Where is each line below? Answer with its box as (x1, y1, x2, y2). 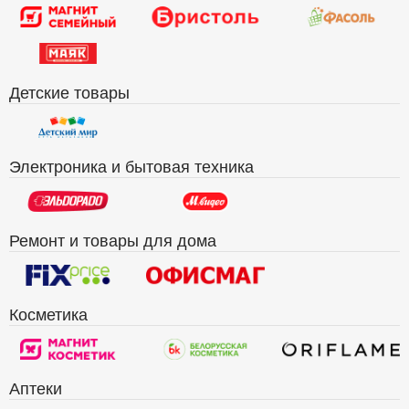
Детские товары (9, 79, 130, 103)
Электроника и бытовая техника (9, 152, 254, 177)
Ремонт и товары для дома (9, 226, 216, 251)
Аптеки (9, 374, 62, 399)
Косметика (9, 300, 88, 325)
